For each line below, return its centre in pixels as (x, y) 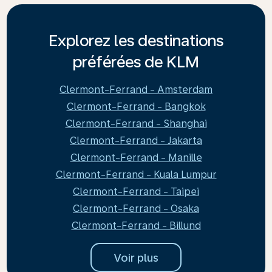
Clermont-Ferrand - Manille (136, 158)
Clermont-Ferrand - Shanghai (136, 124)
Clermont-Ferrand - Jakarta (136, 141)
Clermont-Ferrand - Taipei (136, 192)
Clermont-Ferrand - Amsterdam (136, 90)
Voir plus (136, 257)
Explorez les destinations (136, 40)
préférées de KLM (136, 62)
